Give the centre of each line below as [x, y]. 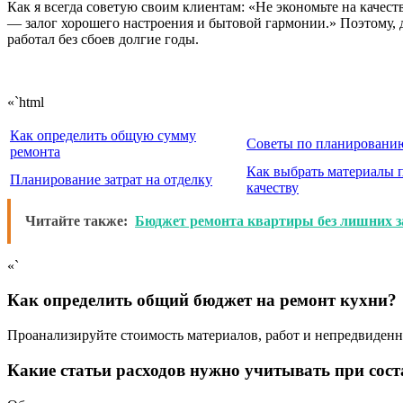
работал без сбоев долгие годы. [103, 39]
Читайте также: [76, 220]
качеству [273, 187]
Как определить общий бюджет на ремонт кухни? [202, 300]
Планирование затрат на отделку [111, 179]
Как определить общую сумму [103, 135]
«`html [26, 102]
